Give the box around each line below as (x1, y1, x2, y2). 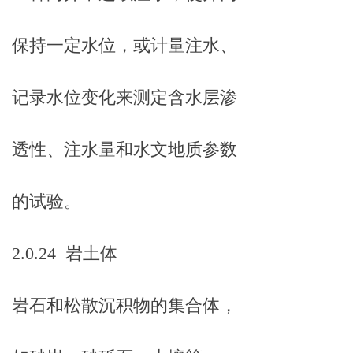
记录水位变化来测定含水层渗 (12, 87, 237, 107)
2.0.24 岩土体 (12, 243, 117, 263)
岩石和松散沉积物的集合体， (12, 295, 237, 315)
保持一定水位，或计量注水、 (12, 35, 237, 55)
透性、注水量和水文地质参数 (12, 139, 237, 159)
